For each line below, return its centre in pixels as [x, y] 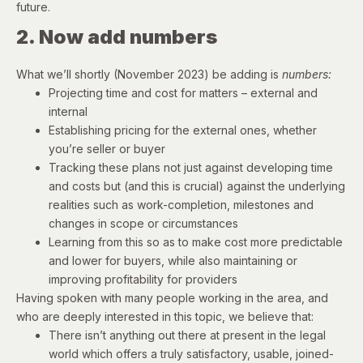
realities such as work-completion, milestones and [181, 204]
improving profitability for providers [143, 279]
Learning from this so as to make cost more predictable [196, 241]
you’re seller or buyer [107, 148]
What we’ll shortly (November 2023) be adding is [149, 74]
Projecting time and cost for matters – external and [183, 92]
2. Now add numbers [117, 36]
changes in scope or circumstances [143, 223]
